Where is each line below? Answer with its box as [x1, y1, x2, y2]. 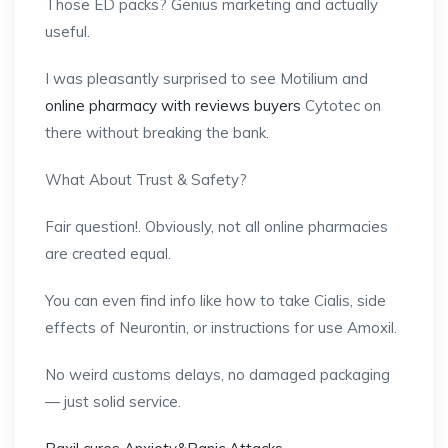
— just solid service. [45, 392, 181, 411]
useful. [45, 22, 90, 41]
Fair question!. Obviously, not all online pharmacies [45, 217, 388, 236]
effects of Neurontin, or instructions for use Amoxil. [45, 318, 397, 337]
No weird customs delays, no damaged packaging [45, 365, 390, 384]
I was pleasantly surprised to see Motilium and [45, 69, 368, 88]
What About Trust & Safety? [45, 170, 247, 189]
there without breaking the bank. [45, 123, 269, 142]
